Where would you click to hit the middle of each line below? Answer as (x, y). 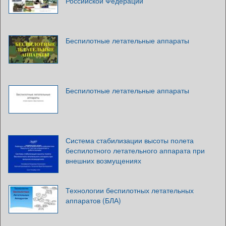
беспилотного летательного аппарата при (135, 151)
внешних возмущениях (103, 161)
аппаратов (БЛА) (93, 201)
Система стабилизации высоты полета (130, 140)
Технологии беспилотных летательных (130, 190)
